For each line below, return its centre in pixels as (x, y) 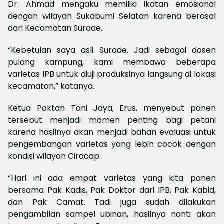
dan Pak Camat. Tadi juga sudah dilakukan (112, 202)
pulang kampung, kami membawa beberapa (112, 62)
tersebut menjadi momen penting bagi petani (112, 120)
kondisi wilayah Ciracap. (54, 156)
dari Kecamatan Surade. (55, 28)
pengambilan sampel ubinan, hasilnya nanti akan (112, 214)
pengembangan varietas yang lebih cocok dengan (112, 144)
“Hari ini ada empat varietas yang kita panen (112, 178)
